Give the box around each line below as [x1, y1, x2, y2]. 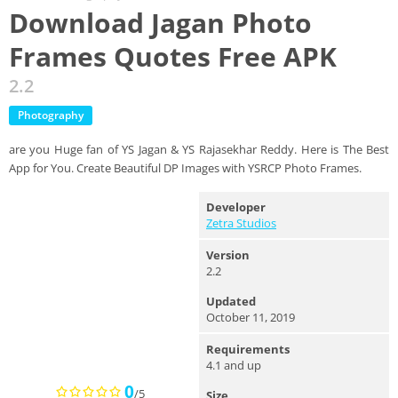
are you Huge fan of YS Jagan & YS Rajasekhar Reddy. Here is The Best [9, 141, 389, 157]
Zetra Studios [206, 215, 276, 231]
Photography [18, 107, 84, 123]
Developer [206, 199, 266, 215]
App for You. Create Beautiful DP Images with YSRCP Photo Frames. [9, 160, 362, 176]
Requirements [206, 341, 290, 357]
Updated [206, 293, 256, 309]
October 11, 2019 [206, 309, 295, 325]
